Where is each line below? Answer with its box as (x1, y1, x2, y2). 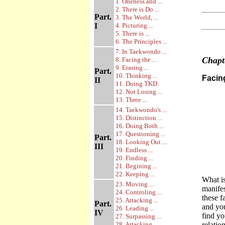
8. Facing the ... (116, 56, 157, 63)
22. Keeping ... (116, 170, 155, 178)
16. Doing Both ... (116, 122, 164, 130)
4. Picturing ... (116, 22, 153, 29)
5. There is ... (116, 30, 150, 37)
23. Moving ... (116, 180, 154, 188)
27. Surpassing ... (116, 212, 161, 220)
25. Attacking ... (116, 196, 158, 204)
